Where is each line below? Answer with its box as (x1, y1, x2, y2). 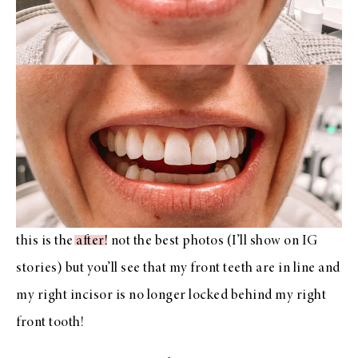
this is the (16, 233, 76, 249)
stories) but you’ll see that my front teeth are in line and (16, 261, 340, 276)
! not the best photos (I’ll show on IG (104, 233, 318, 249)
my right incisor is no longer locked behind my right (16, 288, 326, 303)
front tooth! (16, 315, 84, 330)
